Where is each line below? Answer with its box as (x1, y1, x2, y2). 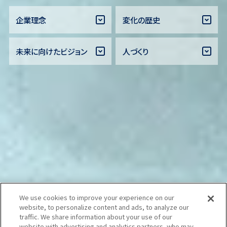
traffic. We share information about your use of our (19, 212, 173, 221)
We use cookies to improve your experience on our (19, 193, 175, 202)
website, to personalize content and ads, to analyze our (19, 202, 190, 212)
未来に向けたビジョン (16, 45, 88, 57)
